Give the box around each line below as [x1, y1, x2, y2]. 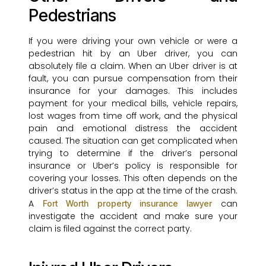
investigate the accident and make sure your [28, 210, 237, 223]
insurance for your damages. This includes [28, 85, 237, 97]
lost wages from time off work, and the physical [28, 110, 237, 122]
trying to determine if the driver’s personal [28, 147, 237, 160]
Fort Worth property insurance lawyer [43, 198, 212, 209]
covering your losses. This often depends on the [28, 172, 237, 185]
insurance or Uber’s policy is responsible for [28, 160, 237, 172]
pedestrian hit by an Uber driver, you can [28, 47, 237, 60]
